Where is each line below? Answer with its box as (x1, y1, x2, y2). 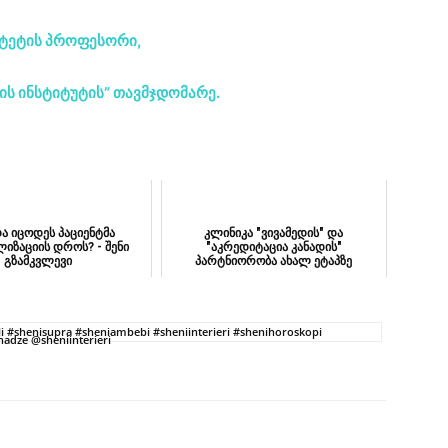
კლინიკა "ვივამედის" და (204, 226, 344, 241)
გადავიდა (245, 268, 303, 283)
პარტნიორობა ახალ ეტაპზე (195, 254, 353, 269)
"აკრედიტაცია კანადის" (205, 240, 342, 255)
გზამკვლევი (4, 254, 73, 269)
